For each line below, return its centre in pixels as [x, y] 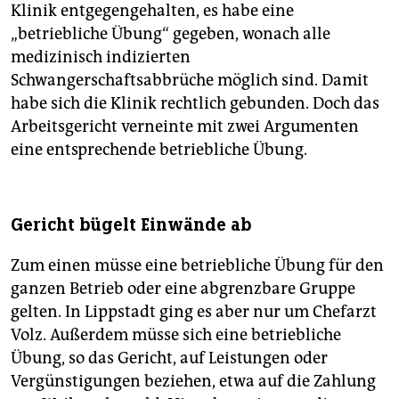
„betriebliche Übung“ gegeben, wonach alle [171, 34]
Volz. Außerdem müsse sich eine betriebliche [176, 335]
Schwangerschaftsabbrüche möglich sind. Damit [190, 81]
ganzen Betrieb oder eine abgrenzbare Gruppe [183, 289]
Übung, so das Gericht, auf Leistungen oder [169, 358]
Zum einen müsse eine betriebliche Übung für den [197, 266]
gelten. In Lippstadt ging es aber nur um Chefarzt [194, 312]
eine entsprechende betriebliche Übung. [159, 150]
